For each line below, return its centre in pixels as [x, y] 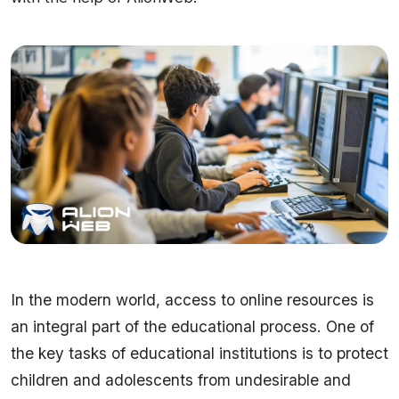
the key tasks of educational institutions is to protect [199, 353]
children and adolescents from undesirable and [181, 379]
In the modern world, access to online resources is [192, 299]
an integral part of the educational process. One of [192, 326]
